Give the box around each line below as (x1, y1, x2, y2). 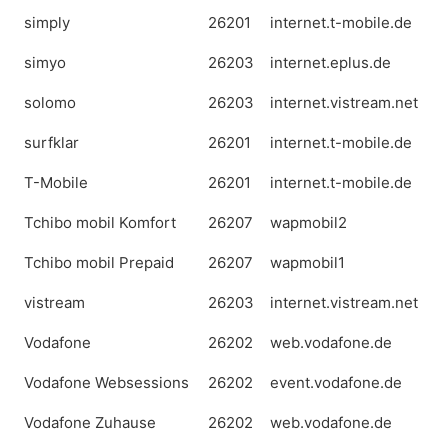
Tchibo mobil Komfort (24, 213, 176, 232)
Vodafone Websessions (24, 373, 189, 392)
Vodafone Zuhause (24, 413, 156, 432)
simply (24, 13, 70, 32)
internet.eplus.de (270, 53, 391, 72)
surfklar (24, 133, 79, 152)
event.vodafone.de (270, 373, 402, 392)
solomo (24, 93, 76, 112)
